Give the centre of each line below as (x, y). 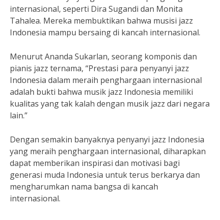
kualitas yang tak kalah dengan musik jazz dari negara (110, 104)
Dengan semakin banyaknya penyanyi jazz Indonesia (107, 139)
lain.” (19, 115)
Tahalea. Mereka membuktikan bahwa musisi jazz (101, 21)
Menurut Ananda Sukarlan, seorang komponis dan (103, 56)
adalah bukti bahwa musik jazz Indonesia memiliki (101, 92)
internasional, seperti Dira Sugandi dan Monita (96, 9)
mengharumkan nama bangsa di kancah (84, 187)
